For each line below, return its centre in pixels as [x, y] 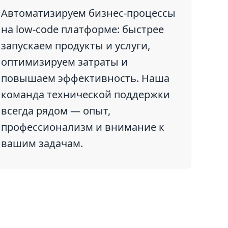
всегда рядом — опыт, [56, 111]
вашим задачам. [42, 143]
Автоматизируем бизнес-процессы [89, 13]
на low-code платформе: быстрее [83, 29]
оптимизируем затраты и [65, 62]
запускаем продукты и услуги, [76, 46]
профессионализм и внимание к [83, 127]
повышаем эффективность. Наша [85, 78]
